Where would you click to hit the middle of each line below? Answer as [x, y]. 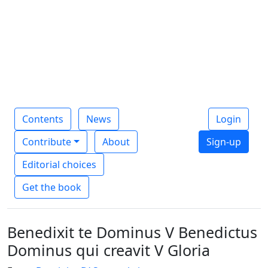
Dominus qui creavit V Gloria [109, 250]
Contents [43, 119]
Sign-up [224, 141]
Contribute [47, 141]
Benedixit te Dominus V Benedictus [132, 232]
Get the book [52, 187]
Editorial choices [59, 164]
